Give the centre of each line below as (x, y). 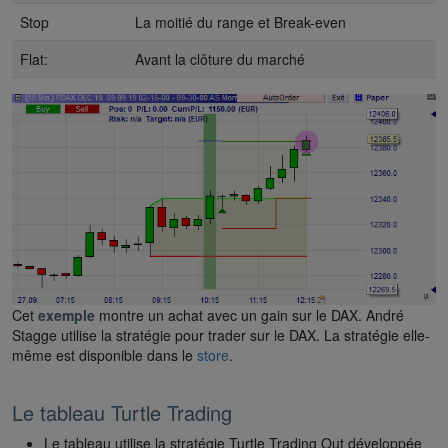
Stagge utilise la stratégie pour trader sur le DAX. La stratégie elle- (221, 335)
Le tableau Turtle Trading (122, 413)
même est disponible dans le (104, 355)
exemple (66, 315)
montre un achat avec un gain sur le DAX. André (249, 315)
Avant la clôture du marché (220, 58)
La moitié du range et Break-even (240, 21)
